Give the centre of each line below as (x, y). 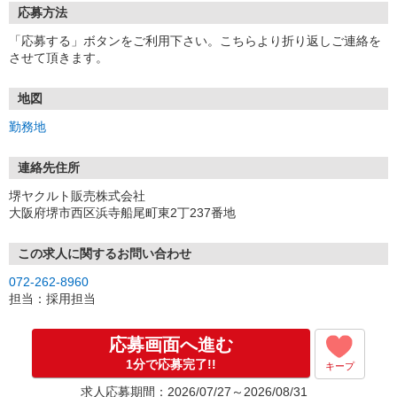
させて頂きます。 (58, 58)
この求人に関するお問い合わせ (105, 253)
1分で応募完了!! (171, 364)
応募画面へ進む (171, 345)
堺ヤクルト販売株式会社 (77, 196)
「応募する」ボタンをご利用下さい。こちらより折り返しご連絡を (195, 41)
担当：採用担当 (52, 299)
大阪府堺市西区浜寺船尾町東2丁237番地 (122, 213)
